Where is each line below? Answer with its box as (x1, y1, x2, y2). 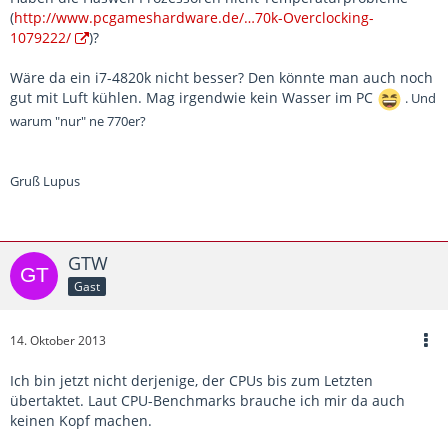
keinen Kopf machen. (10, 411, 152, 431)
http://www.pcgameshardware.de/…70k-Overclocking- (14, 8, 374, 28)
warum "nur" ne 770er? (10, 112, 146, 131)
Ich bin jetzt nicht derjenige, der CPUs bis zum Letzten (10, 371, 373, 391)
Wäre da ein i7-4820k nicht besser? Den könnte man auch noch (10, 68, 433, 88)
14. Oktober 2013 (10, 332, 106, 350)
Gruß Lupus (10, 172, 80, 191)
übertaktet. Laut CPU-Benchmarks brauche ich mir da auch (10, 391, 405, 411)
